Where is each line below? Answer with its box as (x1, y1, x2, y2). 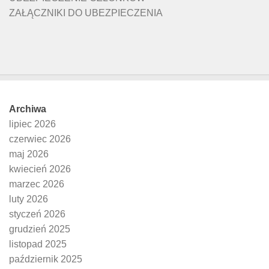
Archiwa (9, 104, 46, 115)
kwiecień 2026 (9, 164, 71, 175)
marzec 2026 (9, 179, 64, 190)
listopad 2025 (9, 239, 67, 250)
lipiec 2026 (9, 119, 56, 130)
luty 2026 (9, 194, 48, 205)
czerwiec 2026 (9, 134, 71, 145)
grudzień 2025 (9, 224, 70, 235)
